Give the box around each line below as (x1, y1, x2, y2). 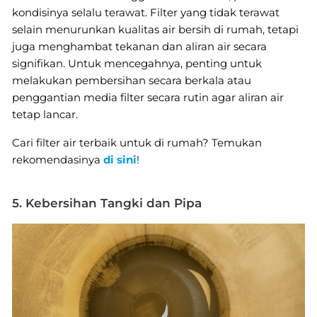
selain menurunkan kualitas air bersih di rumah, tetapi (12, 23, 299, 37)
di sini (103, 153, 137, 167)
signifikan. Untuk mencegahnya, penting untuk (12, 57, 262, 71)
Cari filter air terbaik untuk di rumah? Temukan (12, 136, 262, 150)
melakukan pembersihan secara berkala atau (12, 74, 251, 88)
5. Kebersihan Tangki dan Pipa (12, 196, 202, 211)
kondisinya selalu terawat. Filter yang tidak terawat (12, 6, 279, 20)
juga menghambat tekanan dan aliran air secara (12, 40, 267, 54)
